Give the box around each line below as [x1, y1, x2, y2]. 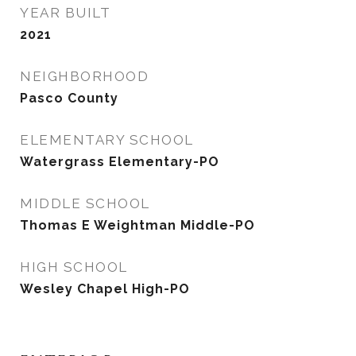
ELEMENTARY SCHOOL [20, 132, 194, 148]
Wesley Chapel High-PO [20, 281, 190, 296]
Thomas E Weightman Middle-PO [20, 218, 255, 233]
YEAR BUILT [20, 5, 110, 21]
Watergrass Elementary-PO [20, 154, 219, 169]
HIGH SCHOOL [20, 259, 128, 275]
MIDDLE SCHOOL [20, 195, 150, 211]
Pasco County [20, 91, 118, 106]
